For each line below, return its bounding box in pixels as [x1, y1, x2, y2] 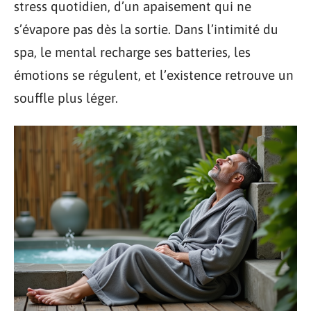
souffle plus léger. [14, 90, 118, 106]
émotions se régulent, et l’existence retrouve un [14, 67, 294, 83]
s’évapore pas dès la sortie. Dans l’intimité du [14, 22, 278, 37]
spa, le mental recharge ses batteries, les [14, 44, 251, 60]
